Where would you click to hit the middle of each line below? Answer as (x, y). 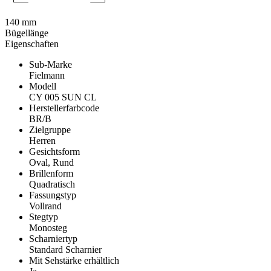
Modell (43, 86)
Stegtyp (44, 217)
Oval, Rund (51, 162)
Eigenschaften (32, 44)
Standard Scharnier (65, 249)
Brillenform (51, 173)
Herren (42, 140)
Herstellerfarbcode (64, 108)
